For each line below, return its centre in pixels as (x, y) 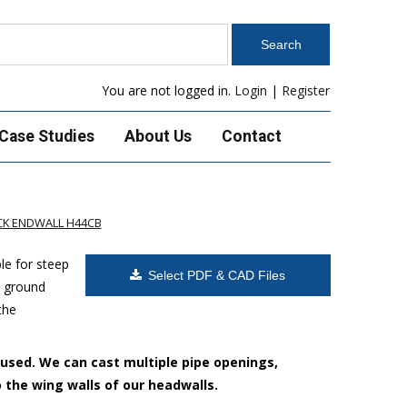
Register (306, 90)
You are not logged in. (169, 90)
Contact (251, 136)
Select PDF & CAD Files (217, 275)
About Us (158, 136)
